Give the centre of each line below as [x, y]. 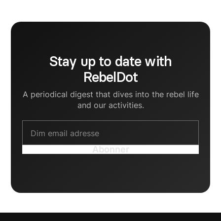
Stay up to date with [110, 61]
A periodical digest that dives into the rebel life [110, 94]
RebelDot [110, 77]
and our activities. [110, 105]
